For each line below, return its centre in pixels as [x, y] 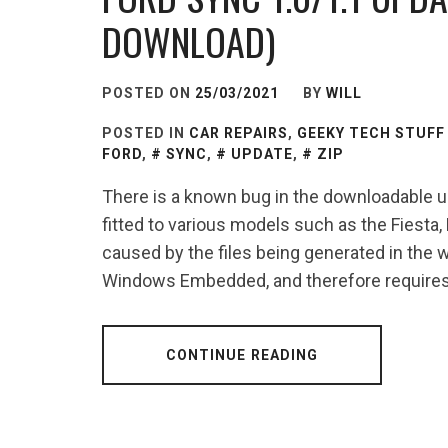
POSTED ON [148, 93]
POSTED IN [145, 133]
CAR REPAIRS [238, 133]
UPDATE [262, 154]
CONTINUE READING [242, 355]
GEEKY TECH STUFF [371, 133]
